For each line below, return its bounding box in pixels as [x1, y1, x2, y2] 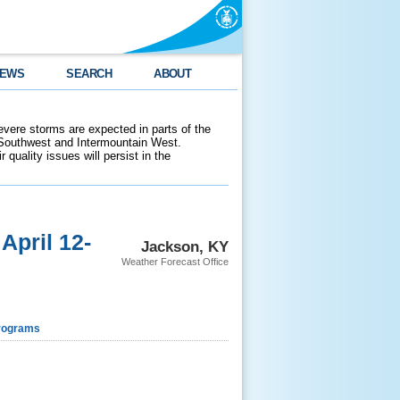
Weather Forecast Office [121, 256, 229, 267]
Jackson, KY [141, 237, 229, 255]
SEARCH [66, 67, 112, 80]
